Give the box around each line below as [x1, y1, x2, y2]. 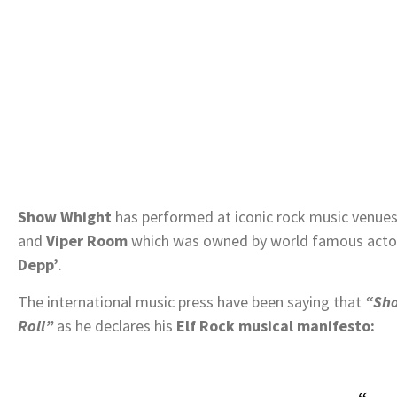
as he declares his [53, 315, 176, 336]
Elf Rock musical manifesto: [176, 315, 375, 336]
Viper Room [46, 230, 128, 251]
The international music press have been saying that [18, 291, 365, 312]
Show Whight [18, 206, 112, 227]
